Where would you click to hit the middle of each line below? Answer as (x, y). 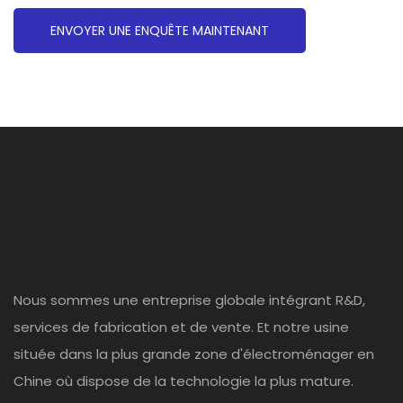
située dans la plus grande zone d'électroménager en (194, 354)
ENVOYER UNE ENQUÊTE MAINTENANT (160, 31)
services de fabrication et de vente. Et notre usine (181, 327)
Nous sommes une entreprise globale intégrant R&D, (189, 300)
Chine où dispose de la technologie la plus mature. (184, 381)
